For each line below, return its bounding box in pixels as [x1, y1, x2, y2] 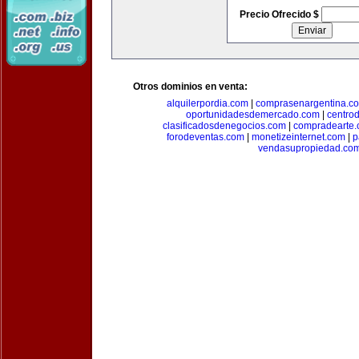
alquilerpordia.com [167, 98, 248, 109]
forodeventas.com [166, 131, 244, 143]
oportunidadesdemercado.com [186, 109, 320, 120]
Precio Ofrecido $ [239, 9, 321, 20]
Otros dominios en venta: [133, 81, 248, 92]
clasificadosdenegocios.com [162, 120, 286, 131]
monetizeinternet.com [251, 131, 345, 143]
